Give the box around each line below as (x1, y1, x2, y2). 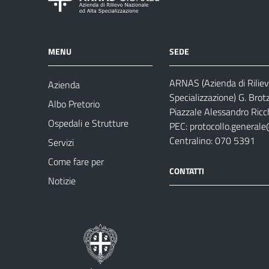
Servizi (48, 135, 74, 150)
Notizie (48, 174, 76, 188)
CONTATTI (169, 164, 204, 177)
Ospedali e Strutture (48, 116, 128, 130)
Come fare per (48, 154, 104, 169)
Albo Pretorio (48, 97, 100, 111)
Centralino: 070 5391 (169, 133, 255, 148)
